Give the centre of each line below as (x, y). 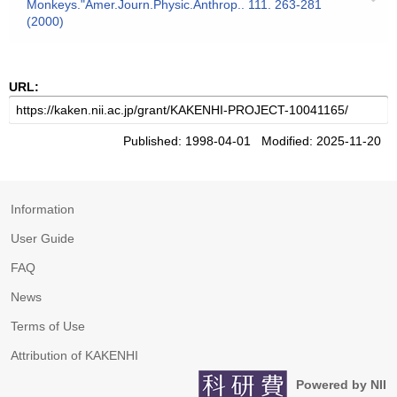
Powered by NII (341, 385)
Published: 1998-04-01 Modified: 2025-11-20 (256, 141)
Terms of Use (48, 326)
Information (43, 209)
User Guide (43, 238)
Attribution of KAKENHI (74, 355)
